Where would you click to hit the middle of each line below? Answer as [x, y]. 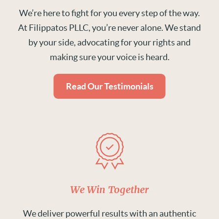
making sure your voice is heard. [109, 57]
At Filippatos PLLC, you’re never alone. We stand [109, 28]
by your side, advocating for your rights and [109, 42]
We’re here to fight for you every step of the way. [109, 13]
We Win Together [109, 190]
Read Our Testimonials [109, 86]
